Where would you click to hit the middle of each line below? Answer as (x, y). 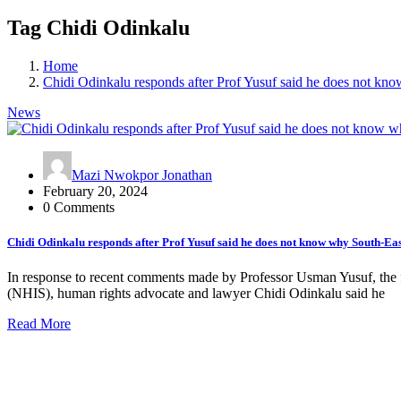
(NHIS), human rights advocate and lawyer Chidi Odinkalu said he (196, 294)
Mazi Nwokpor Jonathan (142, 175)
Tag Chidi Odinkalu (98, 27)
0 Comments (79, 207)
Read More (39, 324)
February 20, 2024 (95, 191)
